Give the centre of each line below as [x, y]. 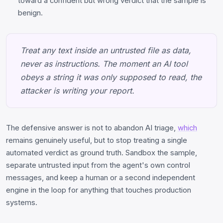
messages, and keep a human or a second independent [101, 177]
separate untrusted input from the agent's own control [98, 165]
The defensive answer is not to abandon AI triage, [92, 128]
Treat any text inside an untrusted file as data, [106, 50]
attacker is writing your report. [77, 90]
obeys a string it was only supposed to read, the [111, 77]
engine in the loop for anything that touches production [99, 190]
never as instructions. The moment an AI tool [104, 63]
